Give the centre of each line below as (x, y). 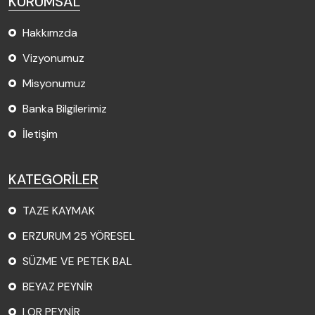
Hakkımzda (50, 32)
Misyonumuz (54, 83)
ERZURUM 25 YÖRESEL (79, 236)
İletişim (40, 134)
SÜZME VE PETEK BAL (77, 261)
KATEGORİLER (53, 179)
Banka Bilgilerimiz (65, 108)
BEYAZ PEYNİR (58, 286)
